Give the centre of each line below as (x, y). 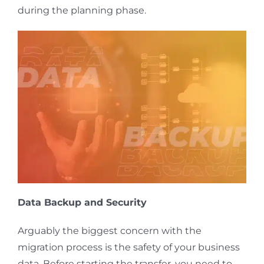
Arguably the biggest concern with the (109, 231)
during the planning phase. (82, 10)
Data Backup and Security (82, 203)
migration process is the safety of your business (128, 247)
